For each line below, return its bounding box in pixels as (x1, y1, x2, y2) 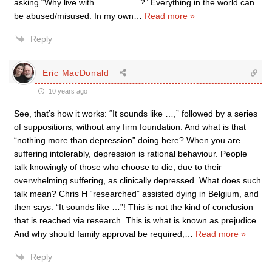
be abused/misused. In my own (14, 11, 134, 21)
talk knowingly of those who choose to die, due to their (14, 162, 222, 172)
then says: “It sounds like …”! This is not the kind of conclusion (14, 202, 253, 212)
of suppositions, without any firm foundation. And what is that (14, 122, 246, 132)
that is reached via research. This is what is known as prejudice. (14, 216, 259, 225)
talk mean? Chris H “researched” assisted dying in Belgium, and (14, 189, 259, 199)
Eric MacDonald (42, 67, 109, 78)
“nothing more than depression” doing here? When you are (14, 135, 240, 145)
